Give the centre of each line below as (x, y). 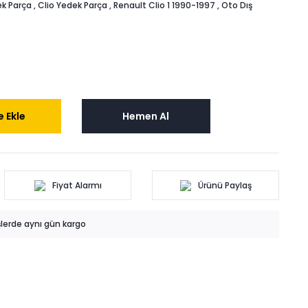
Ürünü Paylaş (224, 185)
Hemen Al (146, 116)
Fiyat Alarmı (77, 185)
